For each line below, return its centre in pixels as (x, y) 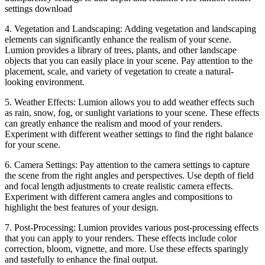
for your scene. (33, 144)
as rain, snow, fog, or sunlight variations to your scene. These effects (132, 112)
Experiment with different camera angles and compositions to (119, 196)
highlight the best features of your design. (82, 207)
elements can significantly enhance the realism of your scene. (118, 39)
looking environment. (45, 82)
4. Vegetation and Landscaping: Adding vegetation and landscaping (130, 28)
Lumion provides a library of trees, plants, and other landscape (121, 50)
